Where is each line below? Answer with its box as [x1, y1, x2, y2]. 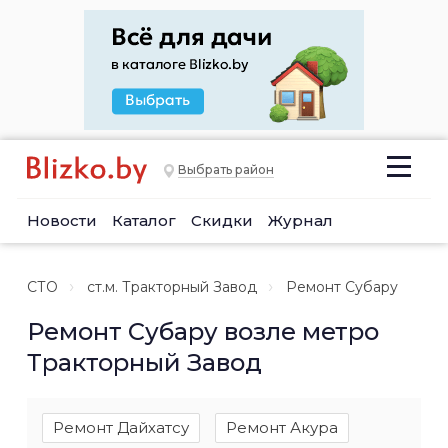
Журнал [268, 211, 333, 230]
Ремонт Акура [226, 418, 338, 437]
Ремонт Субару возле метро [27, 317, 379, 346]
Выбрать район [178, 162, 274, 178]
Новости [27, 211, 97, 230]
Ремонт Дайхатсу [53, 418, 189, 437]
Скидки [191, 211, 253, 230]
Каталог [112, 211, 176, 230]
